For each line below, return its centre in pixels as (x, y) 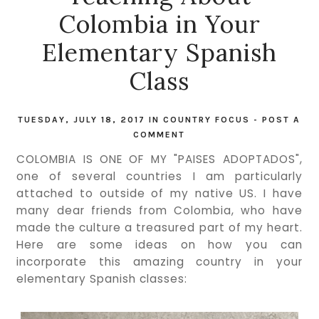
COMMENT (159, 135)
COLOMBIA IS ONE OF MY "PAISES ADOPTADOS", (159, 159)
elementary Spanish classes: (102, 279)
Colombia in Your (159, 24)
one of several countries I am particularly (159, 176)
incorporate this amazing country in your (159, 262)
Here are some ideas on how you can (159, 245)
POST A (282, 120)
